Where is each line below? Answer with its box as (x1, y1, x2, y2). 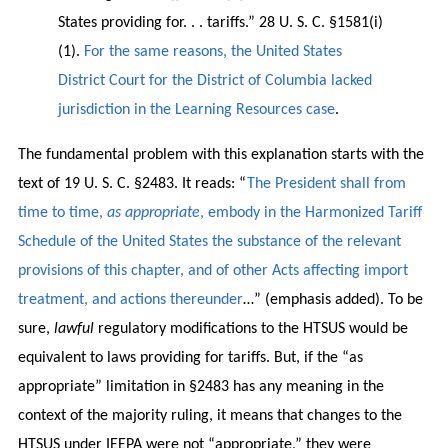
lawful (53, 320, 94, 337)
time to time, (17, 204, 107, 221)
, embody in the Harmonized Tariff (199, 204, 422, 221)
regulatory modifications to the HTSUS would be (93, 320, 408, 337)
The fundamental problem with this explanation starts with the (17, 146, 424, 163)
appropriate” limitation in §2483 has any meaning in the (17, 378, 384, 395)
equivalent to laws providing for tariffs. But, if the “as (17, 349, 363, 366)
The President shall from (246, 175, 406, 192)
